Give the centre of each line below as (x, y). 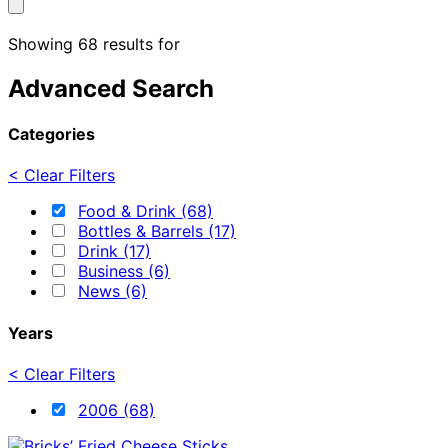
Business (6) (124, 271)
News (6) (112, 291)
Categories (51, 133)
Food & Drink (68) (145, 211)
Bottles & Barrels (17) (157, 231)
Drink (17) (114, 251)
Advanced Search (111, 88)
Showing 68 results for (94, 43)
